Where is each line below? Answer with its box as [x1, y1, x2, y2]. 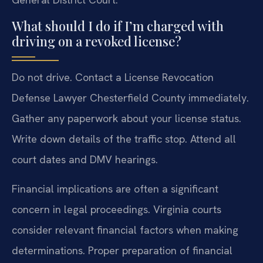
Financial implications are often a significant [12, 181, 218, 195]
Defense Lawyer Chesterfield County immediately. [12, 91, 249, 105]
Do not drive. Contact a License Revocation [12, 70, 214, 85]
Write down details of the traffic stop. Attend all [12, 132, 236, 146]
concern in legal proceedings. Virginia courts [12, 202, 221, 216]
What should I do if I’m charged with [12, 17, 224, 35]
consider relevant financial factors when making [12, 222, 238, 237]
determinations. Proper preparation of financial [12, 243, 232, 257]
